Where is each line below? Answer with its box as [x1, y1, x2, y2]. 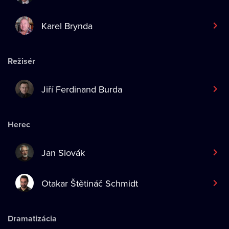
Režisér [8, 55, 35, 67]
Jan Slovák [41, 146, 85, 159]
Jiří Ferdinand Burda [41, 82, 122, 96]
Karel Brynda [41, 19, 93, 32]
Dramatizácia [8, 213, 57, 224]
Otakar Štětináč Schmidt [41, 176, 138, 190]
